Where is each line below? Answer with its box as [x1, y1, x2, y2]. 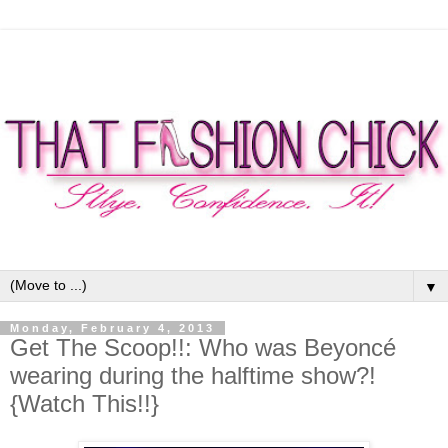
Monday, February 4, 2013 [10, 321, 215, 334]
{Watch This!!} [10, 389, 159, 417]
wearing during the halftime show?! [10, 361, 376, 389]
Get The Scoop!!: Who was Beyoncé [10, 333, 396, 361]
